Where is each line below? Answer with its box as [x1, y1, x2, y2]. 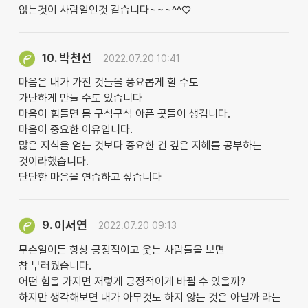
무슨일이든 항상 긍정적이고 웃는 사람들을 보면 [18, 243, 225, 256]
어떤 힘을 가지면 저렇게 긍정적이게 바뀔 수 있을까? [18, 274, 245, 288]
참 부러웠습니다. [18, 258, 91, 272]
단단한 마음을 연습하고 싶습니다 [18, 170, 162, 184]
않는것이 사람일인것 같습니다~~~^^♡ [18, 3, 191, 17]
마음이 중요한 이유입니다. [18, 123, 133, 137]
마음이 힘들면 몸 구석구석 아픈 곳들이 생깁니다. [18, 107, 230, 121]
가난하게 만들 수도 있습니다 [18, 91, 142, 105]
